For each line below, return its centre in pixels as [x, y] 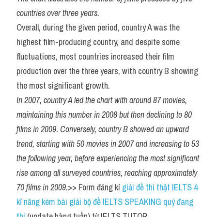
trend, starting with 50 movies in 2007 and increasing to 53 [108, 144]
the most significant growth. [63, 86]
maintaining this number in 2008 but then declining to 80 [104, 115]
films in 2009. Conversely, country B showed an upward [103, 129]
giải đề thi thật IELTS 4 [160, 187]
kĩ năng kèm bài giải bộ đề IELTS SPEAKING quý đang [105, 202]
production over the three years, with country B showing [107, 71]
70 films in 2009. [42, 187]
